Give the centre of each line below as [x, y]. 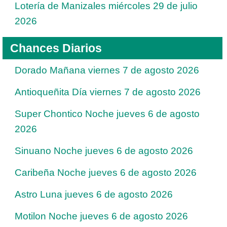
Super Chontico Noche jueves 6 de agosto [107, 113]
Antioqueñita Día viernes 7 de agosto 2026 [108, 92]
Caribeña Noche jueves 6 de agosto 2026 [106, 172]
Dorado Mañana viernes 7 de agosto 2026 [107, 70]
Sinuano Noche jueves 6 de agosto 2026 [104, 150]
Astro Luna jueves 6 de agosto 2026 [94, 194]
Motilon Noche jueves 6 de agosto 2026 [101, 216]
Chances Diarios [56, 48]
